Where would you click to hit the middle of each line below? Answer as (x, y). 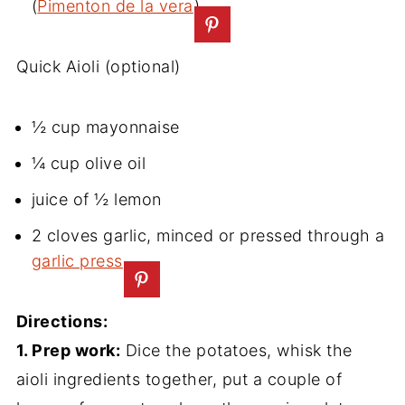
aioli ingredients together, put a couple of (179, 379)
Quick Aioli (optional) (98, 66)
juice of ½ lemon (96, 199)
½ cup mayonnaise (105, 127)
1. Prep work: (68, 350)
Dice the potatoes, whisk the (236, 350)
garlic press (77, 260)
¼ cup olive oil (89, 163)
